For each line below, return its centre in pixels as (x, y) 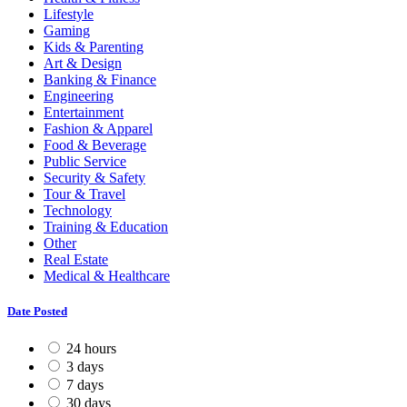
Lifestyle (69, 14)
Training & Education (106, 226)
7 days (85, 384)
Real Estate (76, 259)
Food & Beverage (95, 144)
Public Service (85, 161)
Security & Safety (94, 177)
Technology (78, 210)
